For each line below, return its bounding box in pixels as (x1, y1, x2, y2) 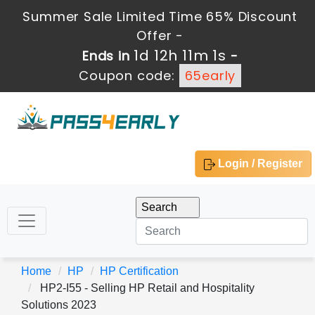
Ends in (82, 47, 134, 65)
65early (184, 67, 236, 84)
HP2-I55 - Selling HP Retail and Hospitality (37, 282, 255, 294)
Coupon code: (79, 67, 179, 84)
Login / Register (215, 157, 302, 169)
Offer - (136, 27, 184, 44)
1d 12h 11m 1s (134, 46, 226, 65)
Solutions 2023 (21, 299, 96, 311)
